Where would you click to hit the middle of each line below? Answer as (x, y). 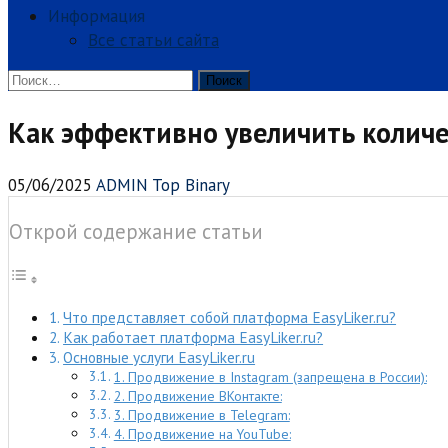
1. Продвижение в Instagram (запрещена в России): (270, 377)
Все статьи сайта (153, 40)
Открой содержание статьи (136, 231)
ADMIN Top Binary (163, 185)
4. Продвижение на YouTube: (202, 434)
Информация (96, 16)
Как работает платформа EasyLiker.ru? (193, 337)
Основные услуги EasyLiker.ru (159, 357)
